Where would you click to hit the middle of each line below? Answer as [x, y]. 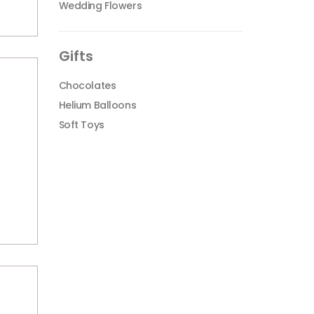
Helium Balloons [97, 105]
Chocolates [87, 86]
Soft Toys [81, 125]
